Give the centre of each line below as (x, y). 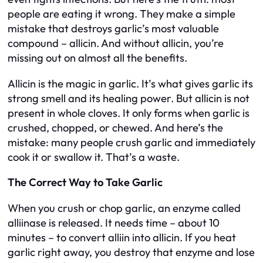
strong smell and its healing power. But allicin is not (129, 98)
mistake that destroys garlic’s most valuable (113, 29)
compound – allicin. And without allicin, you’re (116, 43)
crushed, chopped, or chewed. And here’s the (115, 127)
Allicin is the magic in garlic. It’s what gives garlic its (130, 83)
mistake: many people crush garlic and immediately (131, 142)
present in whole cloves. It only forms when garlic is (129, 113)
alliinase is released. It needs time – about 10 (114, 222)
